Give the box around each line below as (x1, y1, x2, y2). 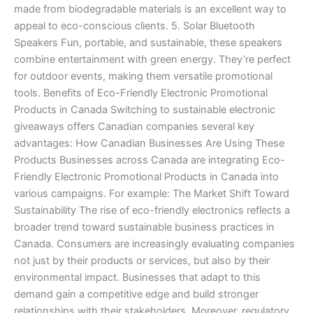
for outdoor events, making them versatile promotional (14, 69, 272, 82)
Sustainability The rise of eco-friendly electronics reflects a (14, 203, 290, 217)
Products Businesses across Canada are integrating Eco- (14, 153, 285, 166)
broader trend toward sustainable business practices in (14, 220, 275, 233)
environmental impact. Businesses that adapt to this (14, 270, 261, 284)
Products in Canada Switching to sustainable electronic (14, 103, 275, 116)
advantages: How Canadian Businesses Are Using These (14, 136, 284, 150)
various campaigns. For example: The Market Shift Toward (14, 187, 289, 200)
